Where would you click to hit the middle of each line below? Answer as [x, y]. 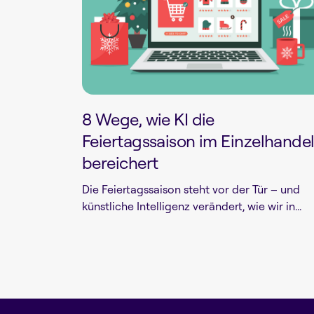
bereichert [120, 162]
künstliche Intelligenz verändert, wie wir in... [192, 206]
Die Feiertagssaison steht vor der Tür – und [191, 189]
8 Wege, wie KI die [148, 119]
